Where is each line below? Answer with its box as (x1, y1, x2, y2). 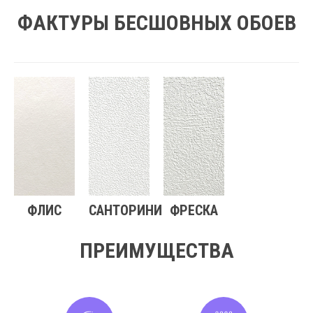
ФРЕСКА (170, 202, 218, 219)
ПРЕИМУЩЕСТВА (79, 238, 234, 263)
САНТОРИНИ (89, 202, 162, 219)
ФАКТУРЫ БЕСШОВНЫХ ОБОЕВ (17, 10, 296, 36)
